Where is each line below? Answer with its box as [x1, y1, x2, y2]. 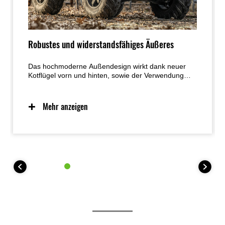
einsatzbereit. [28, 89, 71, 98]
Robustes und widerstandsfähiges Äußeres [28, 38, 174, 51]
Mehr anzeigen [43, 101, 88, 113]
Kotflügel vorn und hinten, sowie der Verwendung [28, 71, 184, 80]
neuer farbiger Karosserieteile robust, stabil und [28, 80, 180, 89]
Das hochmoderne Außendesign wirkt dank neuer [28, 62, 186, 71]
